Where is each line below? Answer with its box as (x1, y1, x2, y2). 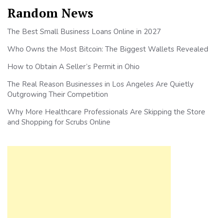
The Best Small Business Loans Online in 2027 (7, 26, 161, 36)
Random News (7, 4, 93, 21)
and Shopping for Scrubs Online (7, 117, 110, 127)
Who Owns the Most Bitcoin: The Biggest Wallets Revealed (7, 44, 208, 54)
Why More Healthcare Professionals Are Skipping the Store (7, 107, 205, 117)
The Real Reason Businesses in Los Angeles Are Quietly (7, 79, 194, 89)
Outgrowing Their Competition (7, 89, 108, 99)
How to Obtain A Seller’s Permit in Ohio (7, 61, 140, 72)
